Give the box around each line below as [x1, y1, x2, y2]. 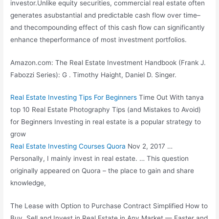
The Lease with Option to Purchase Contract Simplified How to [10, 202, 208, 210]
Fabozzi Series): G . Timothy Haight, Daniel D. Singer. [10, 70, 177, 79]
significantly [167, 23, 205, 31]
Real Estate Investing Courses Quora [10, 142, 126, 151]
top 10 [10, 106, 30, 114]
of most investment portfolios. [90, 35, 187, 44]
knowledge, [10, 179, 46, 187]
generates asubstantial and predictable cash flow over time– [10, 11, 201, 19]
